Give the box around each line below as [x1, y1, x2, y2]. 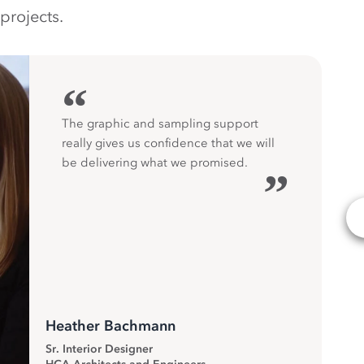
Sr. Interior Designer [45, 342, 153, 356]
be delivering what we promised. [62, 155, 248, 170]
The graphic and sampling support [62, 116, 258, 131]
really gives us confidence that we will [62, 136, 275, 150]
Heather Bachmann [45, 317, 175, 335]
